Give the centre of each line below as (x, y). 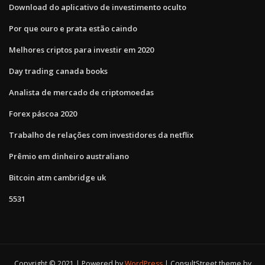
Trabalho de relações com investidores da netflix (101, 135)
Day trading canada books (58, 71)
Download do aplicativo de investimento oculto (98, 7)
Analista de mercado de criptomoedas (81, 92)
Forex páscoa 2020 (43, 113)
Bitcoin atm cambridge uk (57, 177)
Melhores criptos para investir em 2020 (81, 49)
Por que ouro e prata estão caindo (73, 28)
